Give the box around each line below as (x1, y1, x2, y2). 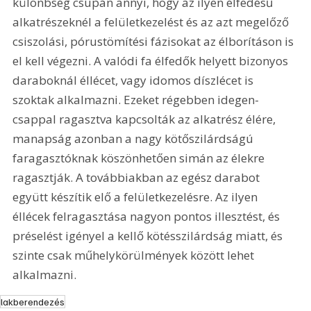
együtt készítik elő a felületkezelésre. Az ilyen (12, 189, 261, 205)
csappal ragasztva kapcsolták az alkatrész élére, (12, 111, 279, 128)
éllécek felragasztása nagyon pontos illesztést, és (12, 208, 283, 225)
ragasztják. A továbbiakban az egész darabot (12, 169, 263, 186)
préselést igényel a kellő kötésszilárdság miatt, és (12, 228, 286, 244)
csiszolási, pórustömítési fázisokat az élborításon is (12, 33, 297, 50)
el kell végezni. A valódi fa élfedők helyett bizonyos (12, 53, 292, 69)
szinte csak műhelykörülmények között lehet (12, 247, 258, 264)
